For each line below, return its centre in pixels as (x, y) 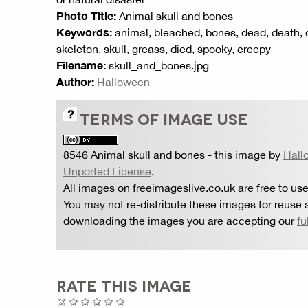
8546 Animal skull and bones (134, 155)
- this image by (244, 155)
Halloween (123, 82)
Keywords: (84, 32)
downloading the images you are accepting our (180, 221)
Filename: (81, 65)
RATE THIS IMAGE (124, 285)
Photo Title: (86, 15)
